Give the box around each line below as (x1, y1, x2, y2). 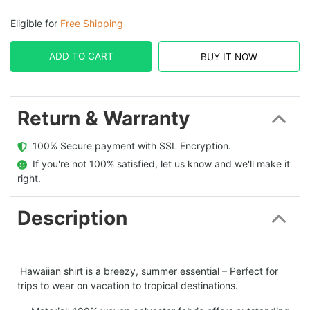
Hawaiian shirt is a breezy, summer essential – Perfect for (17, 265, 278, 277)
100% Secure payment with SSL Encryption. (27, 139, 231, 152)
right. (17, 172, 41, 184)
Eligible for (10, 17, 60, 29)
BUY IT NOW (201, 51, 257, 62)
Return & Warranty (17, 106, 190, 130)
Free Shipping (60, 17, 123, 29)
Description (17, 206, 127, 230)
